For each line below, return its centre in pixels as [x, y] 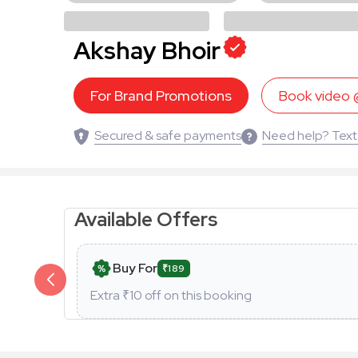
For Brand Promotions [161, 95]
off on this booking [197, 295]
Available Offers [148, 219]
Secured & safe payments [168, 135]
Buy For [135, 268]
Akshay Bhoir [147, 50]
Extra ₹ [110, 295]
